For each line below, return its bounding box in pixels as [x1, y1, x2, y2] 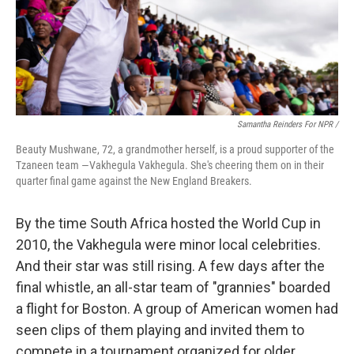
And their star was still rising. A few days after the [16, 258, 325, 274]
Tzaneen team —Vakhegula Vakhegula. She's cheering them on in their [16, 159, 324, 171]
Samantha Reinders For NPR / [237, 119, 338, 130]
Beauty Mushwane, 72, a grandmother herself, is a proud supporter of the [16, 143, 334, 156]
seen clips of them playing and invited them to [16, 322, 304, 338]
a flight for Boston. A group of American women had [16, 300, 338, 317]
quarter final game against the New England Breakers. [16, 175, 252, 187]
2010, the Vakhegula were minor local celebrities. [16, 236, 321, 253]
